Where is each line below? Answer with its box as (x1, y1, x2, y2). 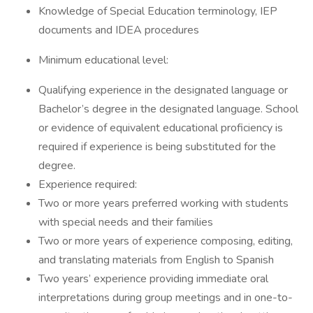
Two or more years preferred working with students (38, 196, 289, 211)
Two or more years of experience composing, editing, (38, 233, 293, 249)
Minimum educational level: (38, 52, 168, 68)
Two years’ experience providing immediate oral (38, 271, 268, 286)
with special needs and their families (38, 214, 216, 230)
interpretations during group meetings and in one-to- (38, 290, 293, 305)
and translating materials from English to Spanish (38, 252, 274, 268)
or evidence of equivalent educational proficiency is (38, 120, 283, 136)
